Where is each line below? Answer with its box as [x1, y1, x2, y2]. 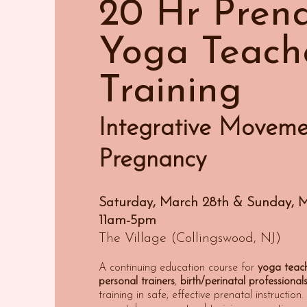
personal [99, 276, 138, 287]
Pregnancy [99, 148, 206, 173]
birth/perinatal [180, 276, 245, 287]
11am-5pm [99, 214, 156, 228]
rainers [145, 276, 175, 287]
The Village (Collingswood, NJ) [99, 232, 281, 245]
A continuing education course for [99, 262, 258, 273]
